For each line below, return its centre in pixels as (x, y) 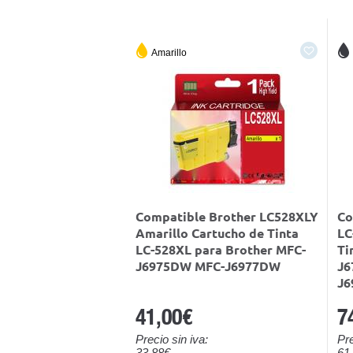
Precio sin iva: (172, 340)
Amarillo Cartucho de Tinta (217, 234)
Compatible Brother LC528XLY (227, 217)
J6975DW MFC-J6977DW (208, 267)
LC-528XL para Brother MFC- (221, 250)
